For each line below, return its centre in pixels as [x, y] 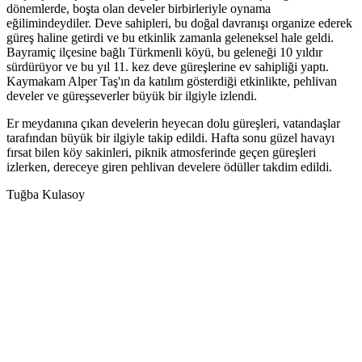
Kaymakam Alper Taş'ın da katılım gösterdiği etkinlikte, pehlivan [172, 82]
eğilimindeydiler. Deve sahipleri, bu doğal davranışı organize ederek [179, 23]
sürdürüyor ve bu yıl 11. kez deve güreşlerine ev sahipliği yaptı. [168, 67]
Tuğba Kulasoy [46, 195]
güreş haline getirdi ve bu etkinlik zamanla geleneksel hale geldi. [170, 38]
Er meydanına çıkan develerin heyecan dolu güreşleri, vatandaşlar [173, 124]
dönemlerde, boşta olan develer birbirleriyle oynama [139, 9]
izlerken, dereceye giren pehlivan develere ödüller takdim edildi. [169, 167]
